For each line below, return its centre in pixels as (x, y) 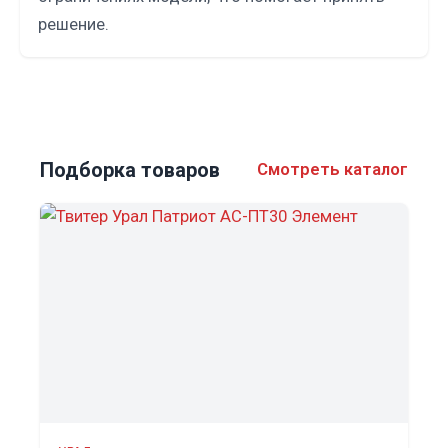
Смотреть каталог (332, 170)
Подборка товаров (130, 169)
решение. (73, 25)
